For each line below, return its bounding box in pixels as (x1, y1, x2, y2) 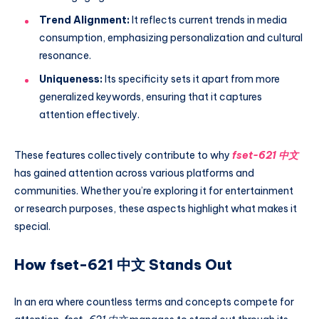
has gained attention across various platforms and (14, 167, 254, 180)
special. (14, 220, 51, 234)
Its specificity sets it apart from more (103, 73, 280, 86)
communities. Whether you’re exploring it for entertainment (14, 184, 293, 198)
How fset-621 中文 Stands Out (14, 256, 232, 274)
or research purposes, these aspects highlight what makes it (14, 202, 297, 216)
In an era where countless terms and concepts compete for (14, 296, 294, 309)
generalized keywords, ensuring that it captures (39, 90, 262, 104)
